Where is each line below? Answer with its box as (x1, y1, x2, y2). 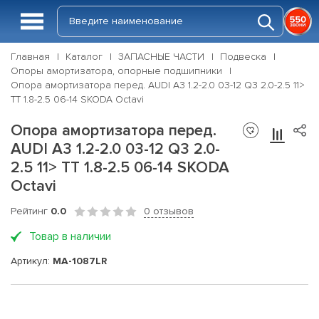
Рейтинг (11, 205, 51, 217)
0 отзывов (144, 205, 194, 217)
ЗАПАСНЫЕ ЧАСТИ (118, 51, 204, 63)
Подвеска (220, 51, 266, 63)
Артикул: (11, 254, 53, 267)
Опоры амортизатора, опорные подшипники (11, 65, 222, 77)
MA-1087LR (53, 254, 107, 267)
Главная (11, 51, 50, 63)
